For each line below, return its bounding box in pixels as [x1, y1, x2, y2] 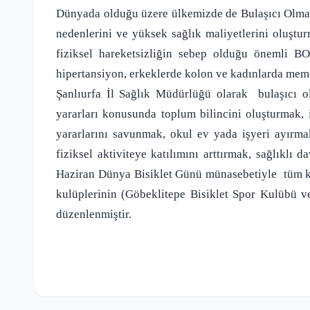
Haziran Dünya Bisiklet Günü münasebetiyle [56, 167, 277, 181]
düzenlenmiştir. [56, 208, 131, 221]
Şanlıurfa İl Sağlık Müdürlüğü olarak [56, 87, 248, 100]
